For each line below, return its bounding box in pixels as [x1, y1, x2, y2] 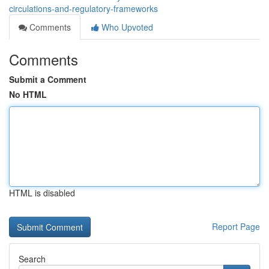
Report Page [212, 220, 260, 232]
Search [19, 253, 46, 265]
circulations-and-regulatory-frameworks [9, 2, 158, 14]
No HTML [9, 88, 47, 100]
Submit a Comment [9, 73, 86, 85]
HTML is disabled [9, 187, 75, 199]
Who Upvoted [99, 21, 153, 33]
